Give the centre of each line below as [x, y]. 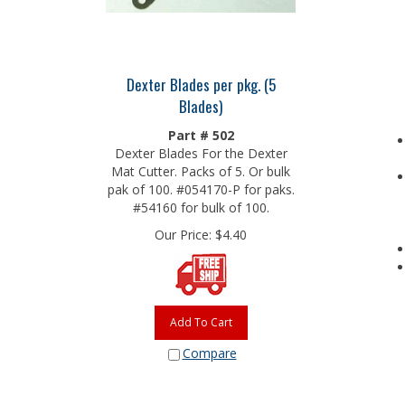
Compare [209, 348]
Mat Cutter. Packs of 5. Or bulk [201, 167]
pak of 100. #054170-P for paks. [201, 185]
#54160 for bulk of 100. [201, 203]
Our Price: [183, 230]
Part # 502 [201, 131]
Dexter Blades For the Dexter [201, 149]
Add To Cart [201, 318]
